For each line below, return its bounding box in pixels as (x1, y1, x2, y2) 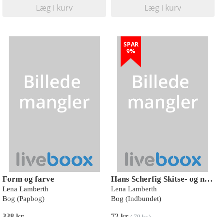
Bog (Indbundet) (111, 195, 161, 202)
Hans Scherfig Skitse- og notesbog (204, 174, 213, 184)
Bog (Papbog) (2, 195, 45, 202)
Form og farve (2, 174, 54, 184)
